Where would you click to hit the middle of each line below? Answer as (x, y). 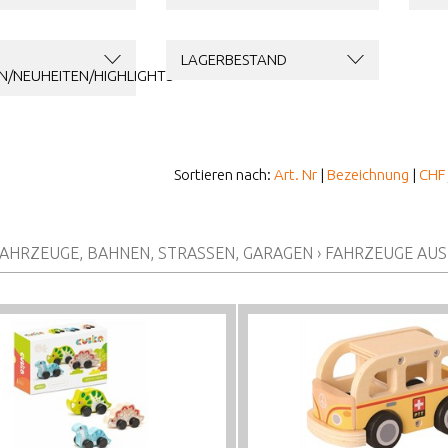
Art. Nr (295, 174)
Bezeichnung (368, 174)
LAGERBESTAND (233, 59)
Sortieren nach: (224, 174)
